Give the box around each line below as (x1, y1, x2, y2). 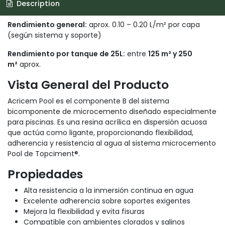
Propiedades (8, 165, 83, 182)
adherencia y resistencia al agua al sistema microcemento (8, 138, 216, 148)
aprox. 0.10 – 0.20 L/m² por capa (87, 19, 200, 30)
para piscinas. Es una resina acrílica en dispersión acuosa (8, 117, 207, 127)
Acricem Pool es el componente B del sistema (8, 95, 169, 106)
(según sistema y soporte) (8, 30, 101, 40)
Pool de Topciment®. (8, 148, 80, 159)
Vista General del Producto (8, 76, 169, 93)
